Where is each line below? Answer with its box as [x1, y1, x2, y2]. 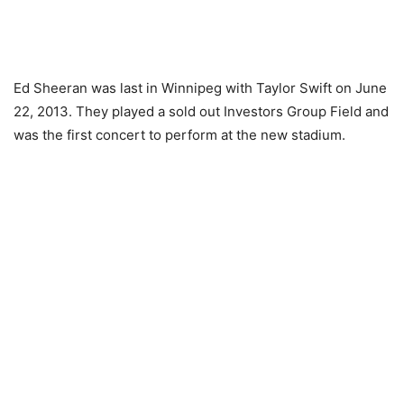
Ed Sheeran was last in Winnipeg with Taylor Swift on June [14, 79, 387, 97]
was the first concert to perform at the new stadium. [14, 126, 345, 144]
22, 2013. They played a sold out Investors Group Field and [14, 103, 389, 121]
